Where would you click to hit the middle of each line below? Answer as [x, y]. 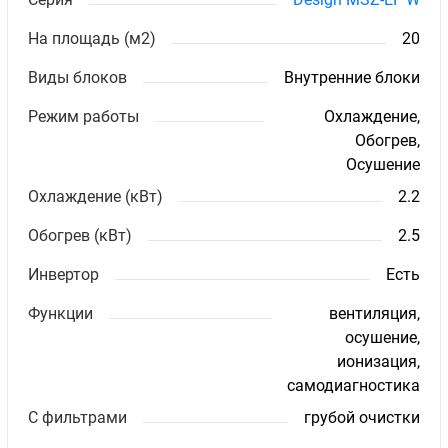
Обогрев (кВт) [80, 235]
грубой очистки [361, 417]
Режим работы [84, 116]
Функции [61, 313]
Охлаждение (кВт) [96, 196]
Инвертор [64, 274]
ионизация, [378, 361]
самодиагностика [353, 385]
